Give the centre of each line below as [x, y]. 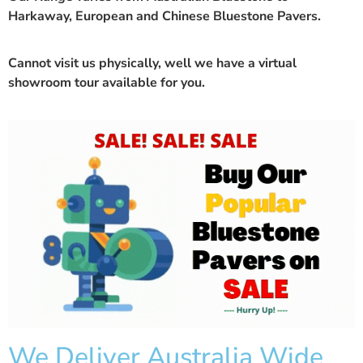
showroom [40, 82]
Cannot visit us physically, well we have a [133, 63]
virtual [278, 63]
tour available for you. [138, 82]
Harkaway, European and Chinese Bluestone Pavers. [164, 16]
